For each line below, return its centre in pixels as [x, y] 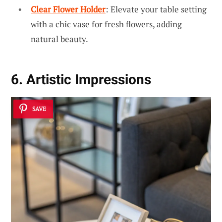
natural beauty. [59, 39]
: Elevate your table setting [156, 9]
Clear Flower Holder [68, 9]
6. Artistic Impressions [81, 79]
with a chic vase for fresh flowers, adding [106, 24]
